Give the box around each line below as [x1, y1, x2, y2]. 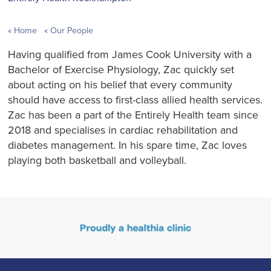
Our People [47, 25, 93, 36]
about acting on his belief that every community [8, 77, 233, 91]
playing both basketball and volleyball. [8, 153, 190, 167]
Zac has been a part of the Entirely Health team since [8, 108, 259, 122]
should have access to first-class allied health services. [8, 93, 263, 106]
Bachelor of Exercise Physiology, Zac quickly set [8, 62, 235, 76]
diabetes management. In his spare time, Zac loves [8, 138, 247, 152]
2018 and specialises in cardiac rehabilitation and [8, 123, 238, 137]
